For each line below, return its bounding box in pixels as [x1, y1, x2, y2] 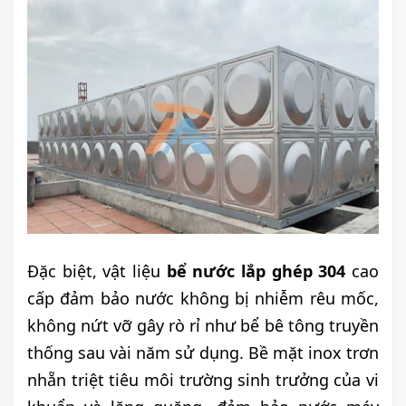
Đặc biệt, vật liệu [27, 260, 167, 283]
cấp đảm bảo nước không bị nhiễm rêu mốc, [27, 287, 379, 310]
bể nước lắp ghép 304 [166, 260, 346, 283]
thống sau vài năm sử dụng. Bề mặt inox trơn [27, 342, 379, 364]
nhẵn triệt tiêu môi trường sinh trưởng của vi [27, 369, 379, 391]
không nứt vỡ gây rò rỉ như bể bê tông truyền [27, 314, 379, 337]
